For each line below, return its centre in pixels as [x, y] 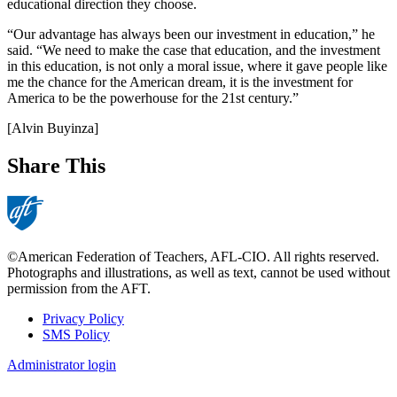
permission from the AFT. [79, 289]
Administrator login [62, 365]
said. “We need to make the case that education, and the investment [194, 51]
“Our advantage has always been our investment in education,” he [191, 35]
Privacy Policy [83, 319]
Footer [38, 340]
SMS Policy [76, 335]
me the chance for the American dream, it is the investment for [180, 82]
